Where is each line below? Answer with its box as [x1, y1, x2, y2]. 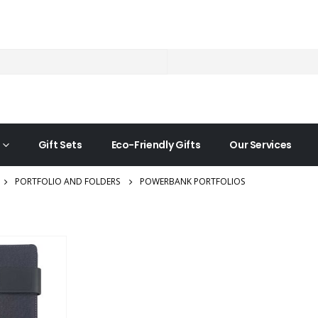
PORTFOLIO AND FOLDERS [15, 175, 120, 187]
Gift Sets [38, 138, 82, 152]
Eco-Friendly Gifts [111, 138, 201, 152]
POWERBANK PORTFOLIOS [140, 175, 245, 187]
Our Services [229, 138, 292, 152]
